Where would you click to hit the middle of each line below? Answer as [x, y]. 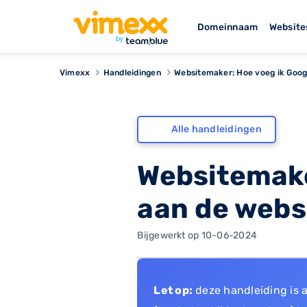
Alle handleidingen [216, 130]
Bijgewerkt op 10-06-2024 [197, 235]
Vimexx [75, 72]
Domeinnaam [228, 26]
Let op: [173, 290]
